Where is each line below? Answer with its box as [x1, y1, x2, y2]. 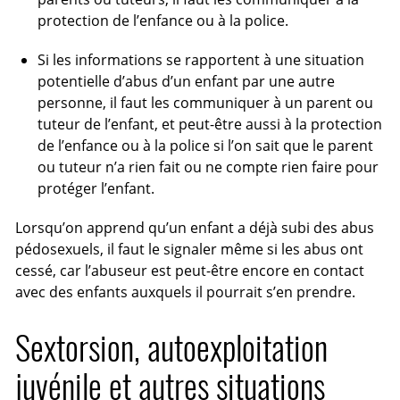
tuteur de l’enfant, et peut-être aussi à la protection [37, 113, 382, 134]
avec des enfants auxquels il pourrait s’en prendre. [15, 281, 356, 302]
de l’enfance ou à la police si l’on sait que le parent [37, 135, 373, 155]
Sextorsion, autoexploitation [15, 325, 329, 371]
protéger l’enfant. [37, 178, 154, 198]
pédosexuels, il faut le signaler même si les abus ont [15, 238, 364, 259]
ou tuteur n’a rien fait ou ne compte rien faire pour [37, 156, 379, 177]
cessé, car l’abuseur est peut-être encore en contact [15, 260, 365, 280]
